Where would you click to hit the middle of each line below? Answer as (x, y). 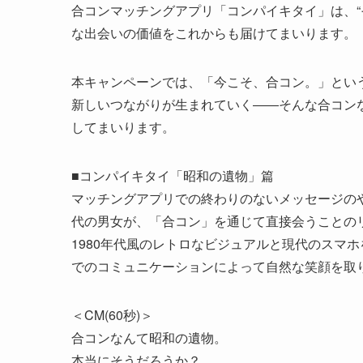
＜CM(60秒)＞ (112, 315)
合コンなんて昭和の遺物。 (149, 338)
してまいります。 (123, 127)
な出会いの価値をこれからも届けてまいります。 (214, 33)
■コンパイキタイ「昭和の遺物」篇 (173, 176)
